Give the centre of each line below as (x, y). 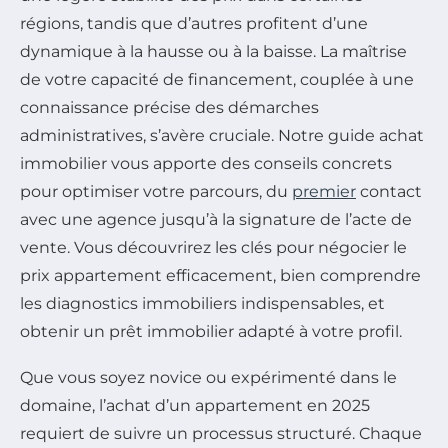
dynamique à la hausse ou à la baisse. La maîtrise (213, 52)
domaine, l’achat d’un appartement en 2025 (195, 406)
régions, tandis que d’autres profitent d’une (194, 24)
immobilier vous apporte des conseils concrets (206, 164)
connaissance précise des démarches (169, 108)
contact (389, 192)
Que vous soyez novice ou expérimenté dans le (208, 378)
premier (324, 192)
